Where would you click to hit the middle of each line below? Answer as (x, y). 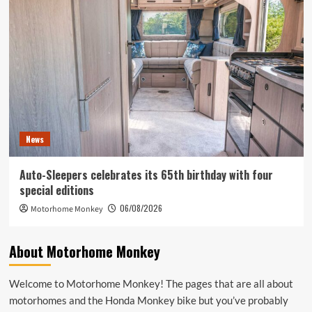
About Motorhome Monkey (84, 251)
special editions (56, 190)
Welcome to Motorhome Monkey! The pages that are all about (151, 283)
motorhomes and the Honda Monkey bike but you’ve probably (148, 300)
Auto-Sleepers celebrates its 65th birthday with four (146, 175)
